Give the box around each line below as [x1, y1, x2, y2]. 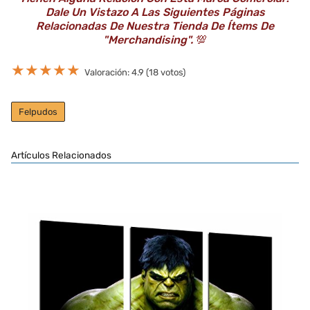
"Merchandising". [103, 33, 193, 47]
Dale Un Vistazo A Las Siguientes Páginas [45, 6, 265, 19]
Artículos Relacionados [11, 149, 111, 161]
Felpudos [19, 107, 57, 118]
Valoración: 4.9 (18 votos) [84, 67, 185, 78]
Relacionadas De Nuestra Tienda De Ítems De [36, 19, 274, 33]
